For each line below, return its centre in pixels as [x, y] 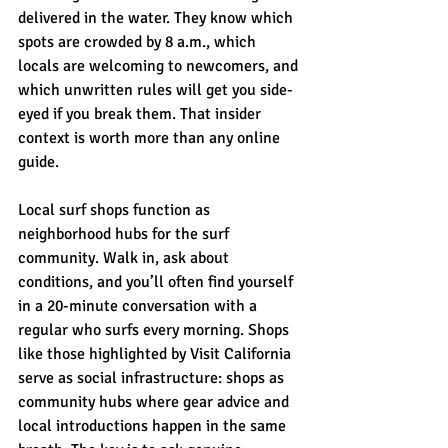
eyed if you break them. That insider [141, 113]
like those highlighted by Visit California [156, 353]
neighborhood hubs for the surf [125, 233]
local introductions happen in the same [154, 425]
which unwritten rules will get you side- [155, 89]
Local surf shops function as [116, 209]
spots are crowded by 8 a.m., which [139, 41]
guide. [38, 161]
